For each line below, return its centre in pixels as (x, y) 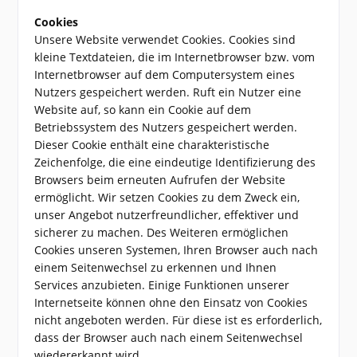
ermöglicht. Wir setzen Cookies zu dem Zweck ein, (167, 197)
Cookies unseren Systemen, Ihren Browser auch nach (177, 250)
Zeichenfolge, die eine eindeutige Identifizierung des (175, 162)
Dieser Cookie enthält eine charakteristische (152, 145)
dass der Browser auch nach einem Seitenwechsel (169, 337)
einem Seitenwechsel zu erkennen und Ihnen (156, 267)
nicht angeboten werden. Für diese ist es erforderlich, (178, 320)
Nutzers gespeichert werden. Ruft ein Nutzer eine (168, 92)
